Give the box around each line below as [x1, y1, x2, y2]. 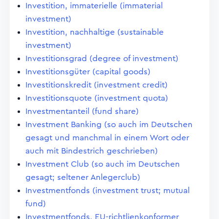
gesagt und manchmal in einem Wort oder [25, 133, 189, 142]
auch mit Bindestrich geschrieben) [25, 147, 158, 155]
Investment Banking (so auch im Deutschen [25, 120, 193, 129]
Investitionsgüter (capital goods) [25, 67, 151, 76]
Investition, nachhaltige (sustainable [25, 28, 164, 36]
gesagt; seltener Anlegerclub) [25, 173, 140, 181]
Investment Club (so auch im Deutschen [25, 160, 180, 168]
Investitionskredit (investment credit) [25, 81, 168, 89]
